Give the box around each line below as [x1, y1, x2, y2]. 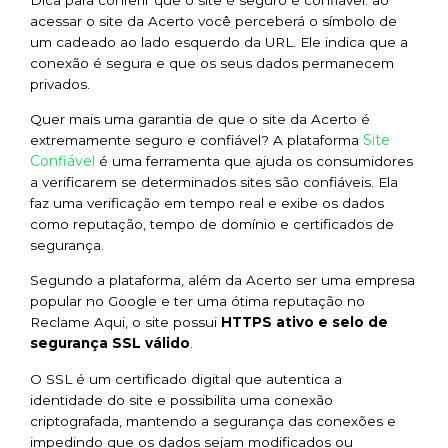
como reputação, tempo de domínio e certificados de [30, 215, 394, 232]
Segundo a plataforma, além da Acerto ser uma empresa [30, 272, 415, 289]
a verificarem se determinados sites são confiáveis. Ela [30, 173, 398, 190]
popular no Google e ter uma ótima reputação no [30, 293, 365, 310]
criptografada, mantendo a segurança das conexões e [30, 412, 396, 429]
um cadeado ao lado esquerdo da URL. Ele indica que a [30, 33, 408, 50]
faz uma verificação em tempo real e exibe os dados [30, 194, 384, 211]
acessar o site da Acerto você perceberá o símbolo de [30, 12, 397, 29]
